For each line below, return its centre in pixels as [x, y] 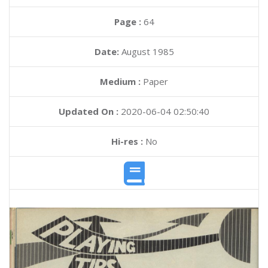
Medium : [120, 81]
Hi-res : [127, 141]
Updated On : [89, 111]
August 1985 [147, 51]
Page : [129, 22]
